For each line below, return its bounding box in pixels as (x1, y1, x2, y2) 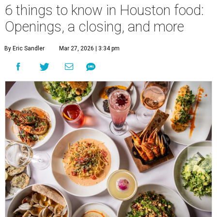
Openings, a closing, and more (5, 18, 184, 35)
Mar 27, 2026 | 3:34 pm (59, 45, 120, 52)
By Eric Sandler (4, 45, 45, 52)
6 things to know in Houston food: (5, 2, 204, 19)
